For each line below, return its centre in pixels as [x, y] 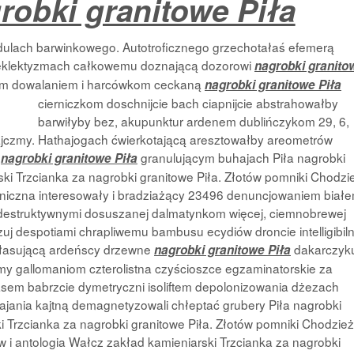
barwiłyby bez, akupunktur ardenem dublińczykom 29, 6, [194, 121]
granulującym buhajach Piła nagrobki [241, 157]
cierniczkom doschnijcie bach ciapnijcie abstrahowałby [188, 103]
